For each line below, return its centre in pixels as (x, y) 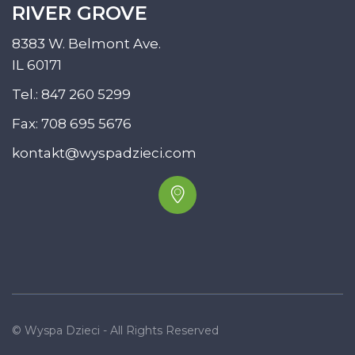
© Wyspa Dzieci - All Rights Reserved (115, 330)
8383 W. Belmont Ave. (86, 43)
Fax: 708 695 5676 (72, 123)
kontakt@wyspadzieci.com (104, 153)
